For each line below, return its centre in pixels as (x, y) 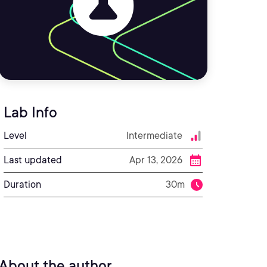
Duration (22, 184)
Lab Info (30, 112)
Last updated (33, 160)
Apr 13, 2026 (156, 160)
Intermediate (154, 136)
